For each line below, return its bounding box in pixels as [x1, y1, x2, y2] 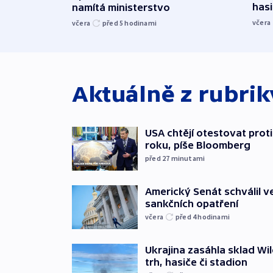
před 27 [145, 153, 171, 163]
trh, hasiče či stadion [145, 256, 247, 268]
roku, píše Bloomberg [145, 139, 250, 151]
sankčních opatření [145, 197, 238, 209]
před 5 [102, 18, 125, 27]
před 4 [175, 211, 198, 221]
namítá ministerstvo [72, 1, 170, 13]
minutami [171, 153, 205, 163]
